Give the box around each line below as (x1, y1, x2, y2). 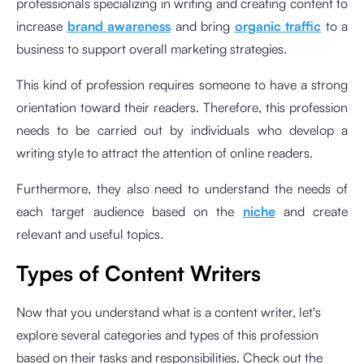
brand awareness (67, 17, 171, 34)
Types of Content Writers (16, 259, 261, 286)
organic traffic (234, 17, 321, 34)
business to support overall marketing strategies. (16, 40, 287, 57)
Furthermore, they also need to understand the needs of (16, 180, 348, 197)
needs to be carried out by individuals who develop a (16, 121, 348, 138)
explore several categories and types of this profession (16, 326, 318, 343)
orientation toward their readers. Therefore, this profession (16, 98, 348, 115)
